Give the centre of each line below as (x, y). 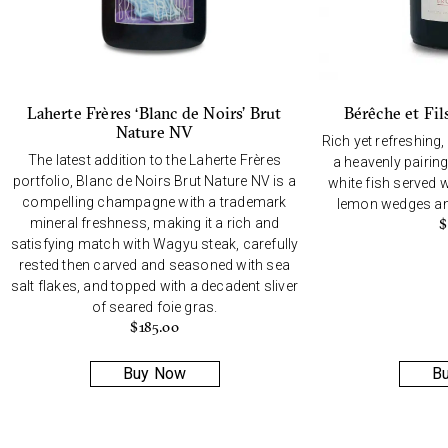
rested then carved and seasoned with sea (154, 264)
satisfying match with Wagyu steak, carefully (154, 243)
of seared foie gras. (154, 306)
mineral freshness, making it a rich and (154, 222)
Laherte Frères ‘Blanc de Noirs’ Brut (154, 112)
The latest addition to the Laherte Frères (154, 159)
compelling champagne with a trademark (154, 201)
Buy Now (154, 373)
